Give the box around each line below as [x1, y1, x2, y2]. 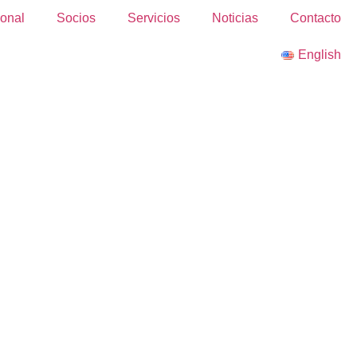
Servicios [127, 11, 180, 25]
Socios [57, 11, 96, 25]
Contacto [290, 11, 341, 25]
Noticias [212, 11, 258, 25]
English [298, 48, 341, 61]
